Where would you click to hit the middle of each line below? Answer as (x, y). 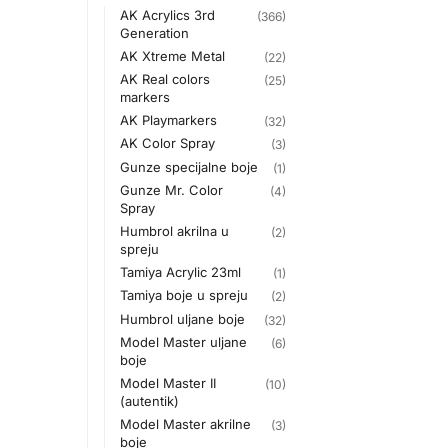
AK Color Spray (168, 143)
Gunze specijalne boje (189, 166)
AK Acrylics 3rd (168, 14)
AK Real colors (165, 79)
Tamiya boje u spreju (184, 295)
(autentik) (150, 400)
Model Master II (168, 382)
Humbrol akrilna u (175, 231)
